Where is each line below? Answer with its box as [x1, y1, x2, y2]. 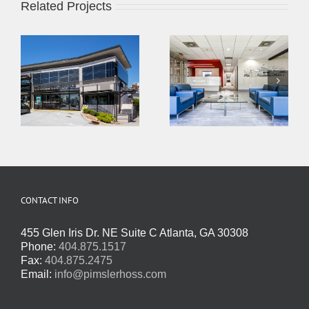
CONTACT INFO [21, 194, 79, 206]
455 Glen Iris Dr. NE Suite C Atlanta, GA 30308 [21, 226, 248, 239]
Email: [21, 268, 54, 280]
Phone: [21, 240, 59, 252]
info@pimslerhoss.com [54, 268, 166, 280]
